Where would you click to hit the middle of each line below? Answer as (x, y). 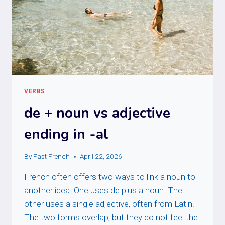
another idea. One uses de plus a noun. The (103, 191)
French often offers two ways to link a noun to (110, 177)
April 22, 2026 (101, 156)
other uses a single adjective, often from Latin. (109, 204)
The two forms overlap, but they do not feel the (111, 218)
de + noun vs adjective (97, 113)
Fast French (52, 156)
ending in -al (66, 134)
